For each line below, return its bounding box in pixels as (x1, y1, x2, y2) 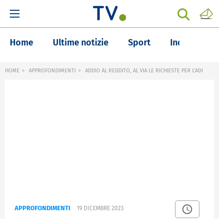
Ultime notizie (53, 37, 109, 48)
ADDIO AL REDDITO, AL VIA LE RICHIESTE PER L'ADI (84, 67, 203, 74)
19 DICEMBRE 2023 (77, 205, 124, 212)
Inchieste (170, 37, 207, 48)
